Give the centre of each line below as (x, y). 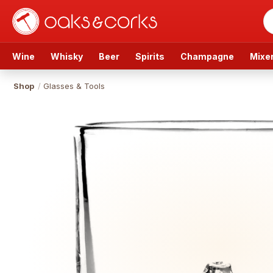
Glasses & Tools (74, 86)
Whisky (67, 56)
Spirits (150, 56)
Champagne (207, 56)
